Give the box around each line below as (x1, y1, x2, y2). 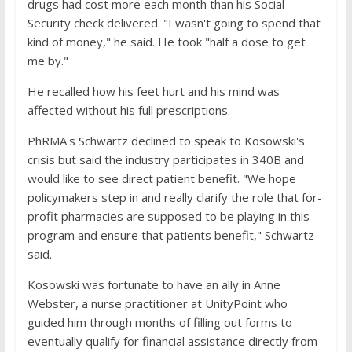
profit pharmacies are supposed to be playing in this (27, 208, 310, 224)
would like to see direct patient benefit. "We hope (27, 170, 296, 186)
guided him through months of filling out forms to (27, 314, 292, 330)
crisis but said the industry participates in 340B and (27, 152, 304, 167)
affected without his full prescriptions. (27, 102, 230, 118)
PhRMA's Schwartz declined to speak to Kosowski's (27, 133, 305, 148)
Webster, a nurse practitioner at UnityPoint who (27, 295, 288, 311)
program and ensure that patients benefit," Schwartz (27, 227, 314, 243)
